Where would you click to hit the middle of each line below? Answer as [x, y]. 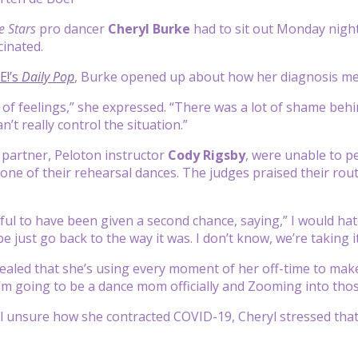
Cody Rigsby [207, 155]
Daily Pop [48, 76]
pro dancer [74, 28]
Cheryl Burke [151, 28]
